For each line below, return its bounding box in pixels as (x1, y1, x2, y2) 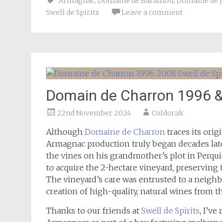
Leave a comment (121, 8, 183, 17)
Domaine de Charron (85, 127, 165, 137)
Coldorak (152, 109, 183, 117)
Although (46, 127, 85, 137)
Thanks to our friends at (46, 206, 141, 216)
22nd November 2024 (57, 109, 131, 117)
